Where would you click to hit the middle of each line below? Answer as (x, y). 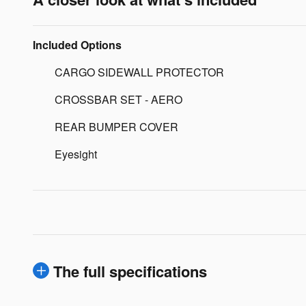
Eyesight (76, 154)
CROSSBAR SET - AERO (119, 99)
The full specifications (130, 271)
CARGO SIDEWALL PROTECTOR (139, 72)
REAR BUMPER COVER (116, 126)
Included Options (77, 44)
